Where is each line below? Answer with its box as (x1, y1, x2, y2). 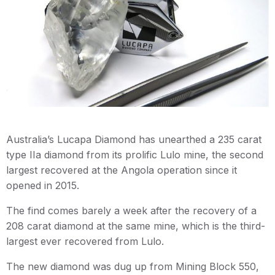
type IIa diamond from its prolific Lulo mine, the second (6, 148, 263, 161)
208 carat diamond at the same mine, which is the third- (6, 219, 265, 232)
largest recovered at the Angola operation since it (6, 163, 237, 176)
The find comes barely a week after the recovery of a (6, 204, 257, 217)
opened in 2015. (6, 179, 79, 192)
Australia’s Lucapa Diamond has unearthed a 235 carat (6, 133, 261, 145)
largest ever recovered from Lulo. (6, 234, 164, 247)
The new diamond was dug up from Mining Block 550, (6, 260, 259, 273)
